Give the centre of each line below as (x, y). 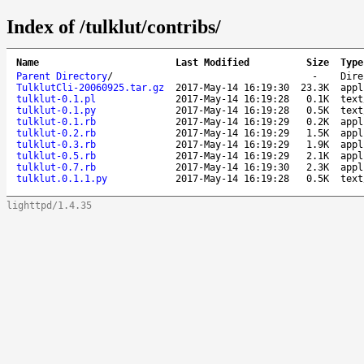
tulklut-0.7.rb (56, 167)
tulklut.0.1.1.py (62, 178)
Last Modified (212, 62)
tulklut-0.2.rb (56, 133)
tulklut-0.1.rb (56, 121)
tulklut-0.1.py (56, 110)
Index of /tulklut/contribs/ (114, 26)
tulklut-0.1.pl (56, 99)
